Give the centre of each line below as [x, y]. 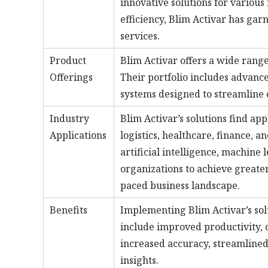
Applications [78, 135]
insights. [139, 260]
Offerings [71, 77]
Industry [69, 118]
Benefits [68, 210]
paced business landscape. [180, 185]
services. [140, 36]
